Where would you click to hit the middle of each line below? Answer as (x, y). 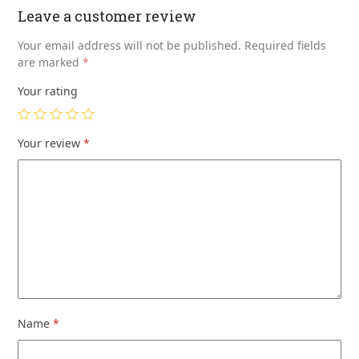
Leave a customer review (107, 16)
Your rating (48, 91)
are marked (50, 63)
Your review (51, 143)
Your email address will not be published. (130, 46)
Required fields (286, 46)
